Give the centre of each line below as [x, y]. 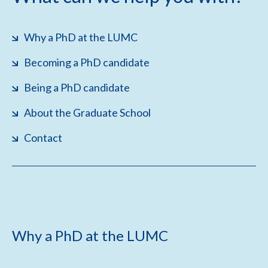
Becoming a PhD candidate [87, 62]
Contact [43, 138]
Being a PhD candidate [77, 87]
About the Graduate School [87, 112]
